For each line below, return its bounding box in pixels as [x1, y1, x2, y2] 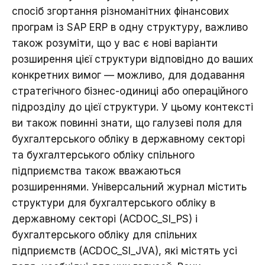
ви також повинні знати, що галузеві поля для [12, 117, 242, 130]
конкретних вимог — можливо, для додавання [12, 69, 245, 82]
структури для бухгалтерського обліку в [12, 197, 215, 209]
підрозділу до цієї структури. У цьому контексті [12, 101, 253, 114]
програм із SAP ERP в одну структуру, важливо [12, 21, 248, 34]
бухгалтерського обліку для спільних [12, 229, 197, 241]
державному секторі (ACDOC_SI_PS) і [12, 213, 198, 225]
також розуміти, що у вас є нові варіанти [12, 37, 218, 50]
